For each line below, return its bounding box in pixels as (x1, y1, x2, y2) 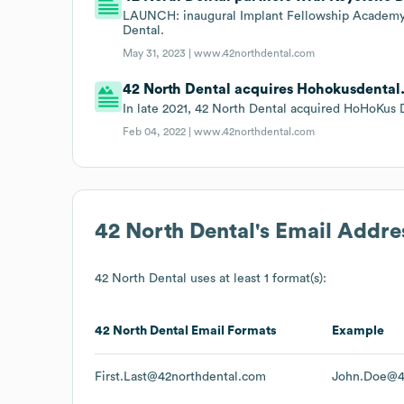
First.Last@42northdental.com (95, 370, 266, 383)
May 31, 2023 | (123, 47, 195, 59)
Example (332, 324, 384, 337)
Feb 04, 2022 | (123, 125, 195, 137)
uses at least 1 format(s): (187, 271, 326, 285)
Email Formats (188, 324, 277, 337)
